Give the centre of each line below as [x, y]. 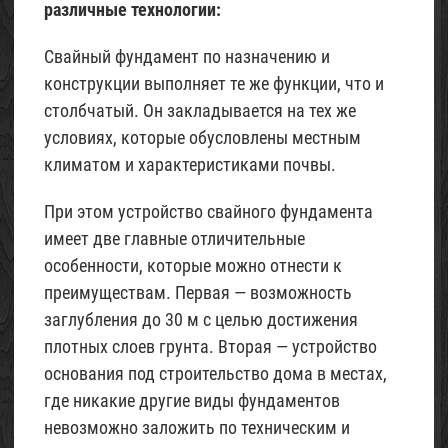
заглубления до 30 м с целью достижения [201, 320]
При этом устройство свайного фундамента [208, 212]
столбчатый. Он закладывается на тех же [200, 111]
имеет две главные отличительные [174, 239]
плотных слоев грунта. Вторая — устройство [210, 347]
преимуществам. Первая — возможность [198, 293]
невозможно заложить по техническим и [197, 428]
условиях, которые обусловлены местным [202, 138]
